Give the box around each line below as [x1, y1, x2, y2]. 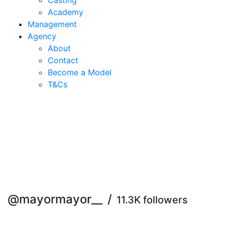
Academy [48, 7, 83, 17]
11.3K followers [117, 194, 188, 206]
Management [28, 19, 77, 29]
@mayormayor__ [8, 192, 105, 206]
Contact [48, 55, 78, 65]
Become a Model [48, 67, 111, 77]
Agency [28, 31, 56, 41]
